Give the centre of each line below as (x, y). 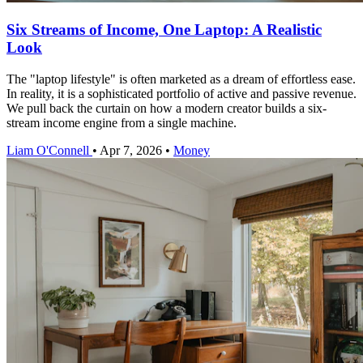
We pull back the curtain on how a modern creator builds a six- (167, 108)
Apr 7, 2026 (131, 150)
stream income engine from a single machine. (122, 122)
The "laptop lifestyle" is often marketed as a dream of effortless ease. (181, 79)
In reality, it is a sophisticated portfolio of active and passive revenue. (181, 93)
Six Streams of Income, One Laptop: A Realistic (164, 29)
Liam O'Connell (48, 150)
